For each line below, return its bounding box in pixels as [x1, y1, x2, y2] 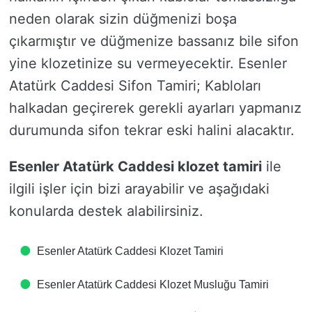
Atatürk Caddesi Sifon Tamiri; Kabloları [9, 77, 261, 94]
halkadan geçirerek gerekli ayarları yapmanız [9, 100, 302, 116]
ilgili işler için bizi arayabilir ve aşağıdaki [9, 180, 270, 197]
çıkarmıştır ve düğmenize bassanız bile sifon [9, 33, 299, 49]
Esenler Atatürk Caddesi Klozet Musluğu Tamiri [37, 279, 269, 290]
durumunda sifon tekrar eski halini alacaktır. [9, 122, 295, 139]
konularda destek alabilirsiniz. [9, 203, 203, 219]
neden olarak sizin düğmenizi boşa [9, 10, 237, 27]
